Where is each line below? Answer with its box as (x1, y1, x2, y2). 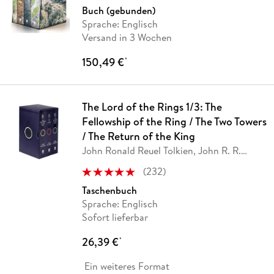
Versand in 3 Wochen (81, 31, 172, 45)
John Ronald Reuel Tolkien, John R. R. (81, 144, 241, 158)
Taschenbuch (81, 183, 137, 198)
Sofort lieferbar (81, 210, 148, 224)
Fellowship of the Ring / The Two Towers (81, 114, 267, 130)
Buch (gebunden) (81, 4, 155, 18)
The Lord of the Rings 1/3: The (81, 99, 222, 115)
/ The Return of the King (81, 128, 195, 144)
